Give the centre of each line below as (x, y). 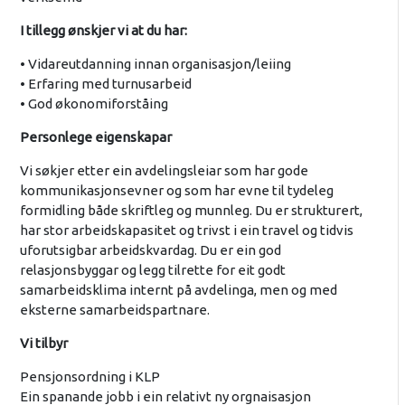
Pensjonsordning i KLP (89, 377)
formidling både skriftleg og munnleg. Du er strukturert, (191, 211)
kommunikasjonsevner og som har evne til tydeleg (176, 191)
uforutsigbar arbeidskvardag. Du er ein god (150, 250)
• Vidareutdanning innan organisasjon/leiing (155, 64)
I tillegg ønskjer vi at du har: (103, 31)
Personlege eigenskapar (95, 137)
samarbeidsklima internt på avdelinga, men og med (178, 290)
